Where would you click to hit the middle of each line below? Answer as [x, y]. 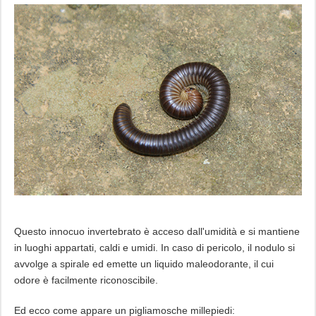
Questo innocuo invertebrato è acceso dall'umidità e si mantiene [157, 231]
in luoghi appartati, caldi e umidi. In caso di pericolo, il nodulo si [154, 247]
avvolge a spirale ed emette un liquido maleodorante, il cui [144, 263]
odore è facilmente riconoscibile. [86, 280]
